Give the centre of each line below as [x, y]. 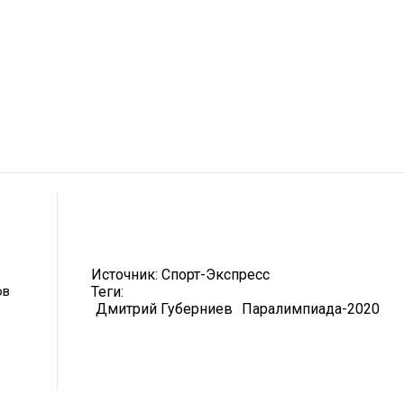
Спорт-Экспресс [216, 274]
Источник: [126, 274]
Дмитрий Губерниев [164, 308]
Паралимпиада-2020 [311, 308]
